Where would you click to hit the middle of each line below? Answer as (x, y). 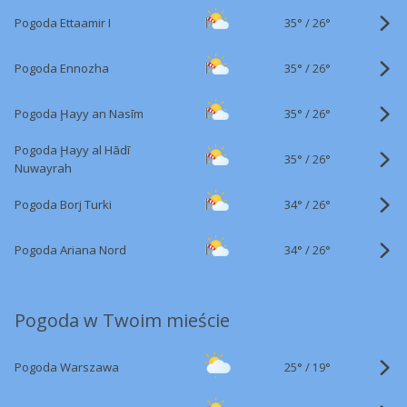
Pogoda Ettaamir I (63, 23)
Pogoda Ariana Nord (70, 250)
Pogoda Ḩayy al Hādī (72, 150)
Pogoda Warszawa (67, 367)
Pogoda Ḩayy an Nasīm (79, 114)
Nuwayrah (43, 168)
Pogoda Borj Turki (63, 204)
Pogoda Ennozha (62, 68)
